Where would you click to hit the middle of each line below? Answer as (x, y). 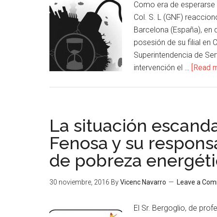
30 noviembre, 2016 (79, 182)
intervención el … (163, 68)
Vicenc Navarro (143, 182)
